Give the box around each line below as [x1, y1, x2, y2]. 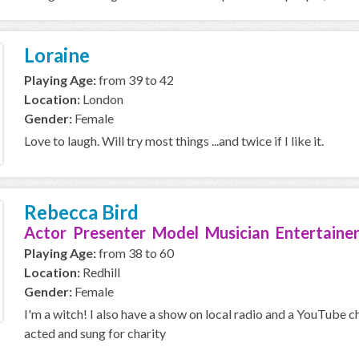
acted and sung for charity [24, 325, 166, 341]
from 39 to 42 [96, 72, 174, 87]
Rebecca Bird [24, 200, 139, 224]
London [80, 91, 123, 107]
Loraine [24, 43, 90, 67]
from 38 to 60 [96, 245, 174, 260]
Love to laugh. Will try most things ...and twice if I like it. [24, 133, 324, 148]
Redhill [80, 264, 120, 280]
